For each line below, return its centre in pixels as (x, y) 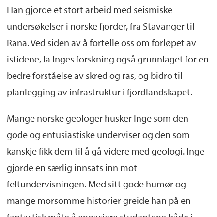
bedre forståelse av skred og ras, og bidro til (94, 75)
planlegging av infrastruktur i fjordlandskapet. (99, 92)
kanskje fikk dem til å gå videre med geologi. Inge (105, 151)
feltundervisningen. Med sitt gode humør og (96, 184)
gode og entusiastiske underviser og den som (98, 134)
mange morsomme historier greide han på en (99, 200)
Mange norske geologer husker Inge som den (97, 118)
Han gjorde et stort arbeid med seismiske (89, 9)
